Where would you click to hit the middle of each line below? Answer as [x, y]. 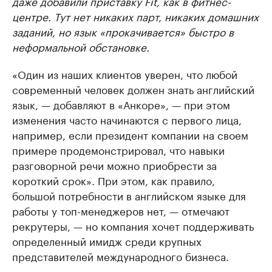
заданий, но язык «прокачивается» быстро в [123, 31]
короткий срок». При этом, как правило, [114, 179]
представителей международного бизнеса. [121, 255]
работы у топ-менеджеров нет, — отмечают [121, 210]
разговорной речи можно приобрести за [114, 164]
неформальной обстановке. [81, 46]
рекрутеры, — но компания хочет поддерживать [133, 225]
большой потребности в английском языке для [129, 195]
